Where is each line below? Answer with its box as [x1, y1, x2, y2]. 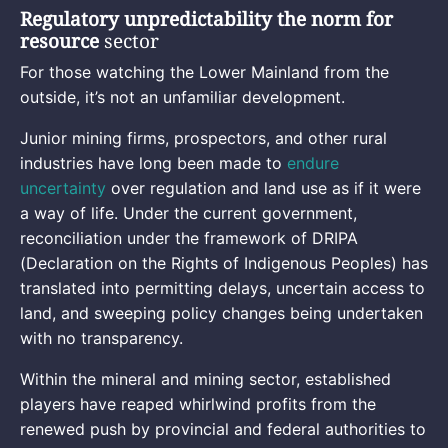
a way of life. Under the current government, [20, 202, 357, 223]
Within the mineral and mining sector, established [20, 368, 391, 389]
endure [287, 152, 339, 173]
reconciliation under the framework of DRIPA [20, 227, 358, 248]
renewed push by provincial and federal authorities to [20, 418, 426, 439]
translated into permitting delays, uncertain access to [20, 277, 425, 298]
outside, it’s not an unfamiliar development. [20, 86, 345, 107]
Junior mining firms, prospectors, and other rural [20, 127, 387, 148]
